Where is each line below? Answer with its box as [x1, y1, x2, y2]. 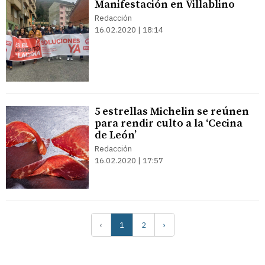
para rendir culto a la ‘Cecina [95, 117, 243, 130]
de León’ [95, 128, 137, 142]
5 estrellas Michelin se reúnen [95, 105, 249, 118]
